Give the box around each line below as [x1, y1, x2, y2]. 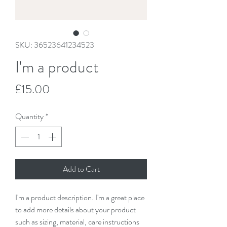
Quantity [15, 110, 44, 122]
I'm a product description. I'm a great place [15, 191, 146, 203]
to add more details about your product [15, 203, 137, 215]
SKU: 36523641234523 [15, 39, 94, 51]
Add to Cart [62, 163, 100, 175]
